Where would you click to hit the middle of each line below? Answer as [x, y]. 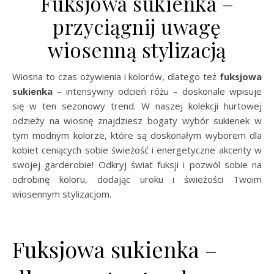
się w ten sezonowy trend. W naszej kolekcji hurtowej [137, 106]
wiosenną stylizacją [137, 50]
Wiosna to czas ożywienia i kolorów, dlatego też [120, 76]
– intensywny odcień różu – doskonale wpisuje [157, 91]
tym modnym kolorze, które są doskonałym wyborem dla [137, 135]
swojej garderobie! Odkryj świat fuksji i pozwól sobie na [137, 165]
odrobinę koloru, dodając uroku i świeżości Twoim [137, 179]
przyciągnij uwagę [137, 26]
